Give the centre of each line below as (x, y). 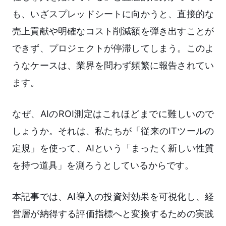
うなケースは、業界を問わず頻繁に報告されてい (113, 66)
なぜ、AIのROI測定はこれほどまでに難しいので (113, 114)
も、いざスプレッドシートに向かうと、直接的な (113, 14)
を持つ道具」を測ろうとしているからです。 (103, 165)
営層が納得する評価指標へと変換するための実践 (113, 214)
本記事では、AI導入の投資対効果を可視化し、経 (113, 197)
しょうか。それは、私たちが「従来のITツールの (113, 131)
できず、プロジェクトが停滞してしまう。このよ (113, 48)
